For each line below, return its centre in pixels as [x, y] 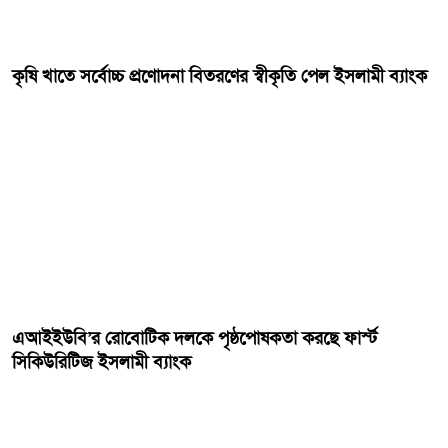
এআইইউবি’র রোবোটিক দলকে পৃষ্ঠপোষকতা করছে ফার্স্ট [195, 337]
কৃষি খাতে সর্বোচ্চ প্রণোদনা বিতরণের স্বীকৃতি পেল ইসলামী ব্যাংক [220, 75]
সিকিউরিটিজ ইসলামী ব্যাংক [102, 361]
